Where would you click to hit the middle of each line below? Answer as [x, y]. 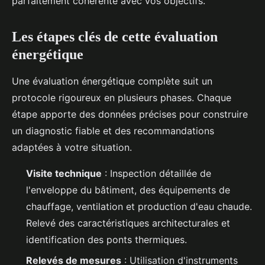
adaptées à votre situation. [72, 148]
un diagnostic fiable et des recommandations [113, 131]
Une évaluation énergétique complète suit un [112, 81]
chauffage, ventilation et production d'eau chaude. [139, 207]
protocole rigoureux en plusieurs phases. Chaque [122, 98]
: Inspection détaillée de [156, 174]
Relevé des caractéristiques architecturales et [128, 223]
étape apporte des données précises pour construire [130, 114]
